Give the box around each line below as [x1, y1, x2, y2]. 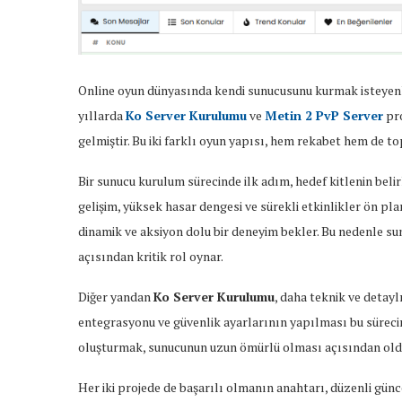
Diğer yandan [78, 288, 153, 306]
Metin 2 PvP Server [265, 107, 383, 125]
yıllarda [78, 107, 126, 125]
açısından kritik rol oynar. [78, 248, 223, 266]
